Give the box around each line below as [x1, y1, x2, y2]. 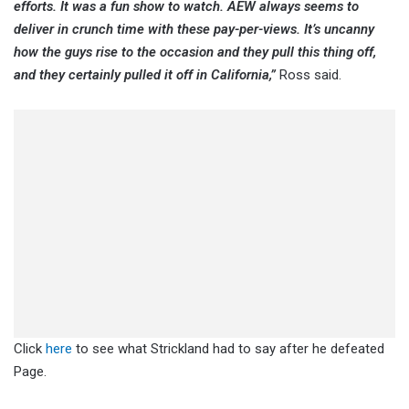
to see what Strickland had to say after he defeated [76, 340, 384, 357]
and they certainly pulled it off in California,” [14, 66, 276, 83]
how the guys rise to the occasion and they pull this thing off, [14, 43, 376, 60]
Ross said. [276, 66, 341, 83]
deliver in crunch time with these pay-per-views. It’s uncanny [14, 20, 374, 37]
